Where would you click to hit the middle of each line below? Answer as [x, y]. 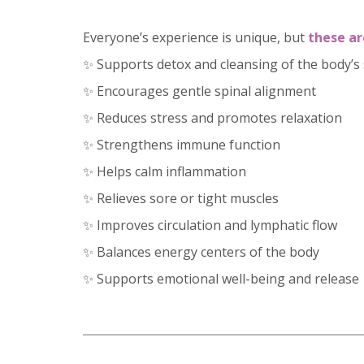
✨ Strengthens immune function [182, 144]
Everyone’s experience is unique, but [195, 37]
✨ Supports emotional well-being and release [221, 278]
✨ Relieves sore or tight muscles [181, 198]
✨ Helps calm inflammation [165, 171]
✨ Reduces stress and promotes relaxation [212, 117]
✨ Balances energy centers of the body [201, 251]
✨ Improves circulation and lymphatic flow [210, 225]
